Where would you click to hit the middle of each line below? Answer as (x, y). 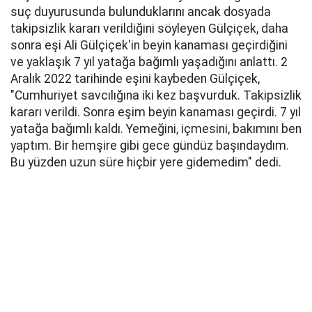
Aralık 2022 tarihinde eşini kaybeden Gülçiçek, (135, 78)
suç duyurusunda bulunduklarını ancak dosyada (141, 11)
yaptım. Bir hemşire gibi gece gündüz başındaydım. (150, 145)
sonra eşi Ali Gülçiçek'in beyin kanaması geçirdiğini (149, 45)
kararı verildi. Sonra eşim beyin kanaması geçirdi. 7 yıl (156, 112)
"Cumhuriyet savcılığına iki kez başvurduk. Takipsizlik (156, 95)
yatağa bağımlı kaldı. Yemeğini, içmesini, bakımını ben (156, 128)
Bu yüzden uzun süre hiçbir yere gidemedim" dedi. (146, 162)
